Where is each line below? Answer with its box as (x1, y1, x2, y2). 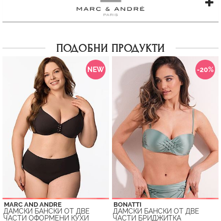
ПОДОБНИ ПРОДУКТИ (56, 42, 165, 55)
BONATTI (113, 201, 142, 209)
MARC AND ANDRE (4, 201, 62, 209)
